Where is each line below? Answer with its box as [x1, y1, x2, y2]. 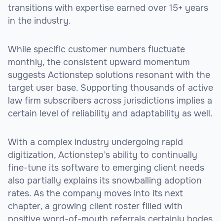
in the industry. [8, 15, 71, 27]
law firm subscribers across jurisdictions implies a [8, 95, 212, 107]
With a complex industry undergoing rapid [8, 137, 183, 148]
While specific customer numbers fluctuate [8, 44, 185, 55]
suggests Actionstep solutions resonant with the [8, 70, 210, 81]
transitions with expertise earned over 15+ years [8, 2, 208, 14]
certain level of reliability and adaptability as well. [8, 108, 213, 119]
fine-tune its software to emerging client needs [8, 162, 204, 174]
